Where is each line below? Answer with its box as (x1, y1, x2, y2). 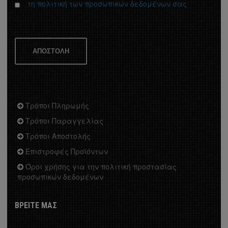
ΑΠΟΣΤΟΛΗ (33, 47, 69, 55)
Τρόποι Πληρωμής (23, 100, 89, 110)
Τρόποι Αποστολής (23, 130, 91, 141)
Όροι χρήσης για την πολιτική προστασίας (23, 161, 177, 172)
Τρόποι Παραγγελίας (23, 115, 103, 126)
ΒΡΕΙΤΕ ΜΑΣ (15, 200, 57, 210)
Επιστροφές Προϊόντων (23, 146, 108, 156)
